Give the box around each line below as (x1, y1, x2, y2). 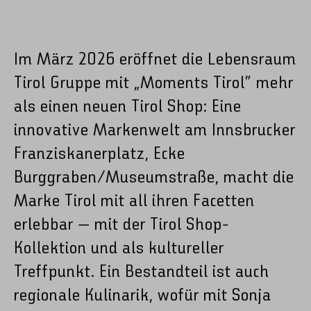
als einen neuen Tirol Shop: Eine (14, 98, 242, 116)
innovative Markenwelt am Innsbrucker (14, 121, 296, 140)
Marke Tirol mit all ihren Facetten (14, 192, 255, 210)
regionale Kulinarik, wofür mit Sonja (14, 287, 272, 305)
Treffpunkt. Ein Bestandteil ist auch (14, 263, 270, 281)
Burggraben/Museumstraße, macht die (14, 169, 295, 187)
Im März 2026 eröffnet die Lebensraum (14, 51, 297, 69)
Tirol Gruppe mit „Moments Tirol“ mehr (14, 74, 294, 92)
